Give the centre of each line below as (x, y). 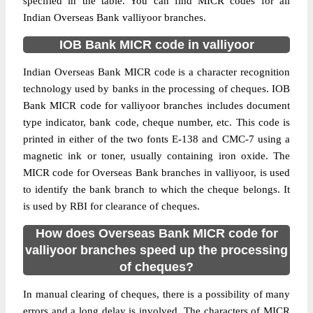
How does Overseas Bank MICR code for (156, 233)
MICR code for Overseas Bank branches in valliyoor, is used (156, 173)
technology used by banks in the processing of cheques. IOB (156, 89)
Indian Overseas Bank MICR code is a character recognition (156, 72)
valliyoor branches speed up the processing (156, 250)
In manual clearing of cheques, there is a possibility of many (156, 294)
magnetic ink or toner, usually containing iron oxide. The (156, 156)
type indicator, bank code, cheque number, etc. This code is (156, 122)
